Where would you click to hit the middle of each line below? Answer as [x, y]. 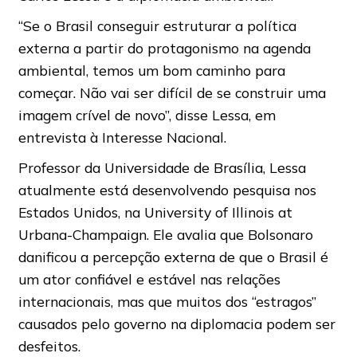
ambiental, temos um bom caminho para [151, 71]
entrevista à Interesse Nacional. [122, 137]
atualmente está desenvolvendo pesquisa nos [167, 190]
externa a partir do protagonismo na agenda [164, 48]
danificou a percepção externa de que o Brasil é [173, 257]
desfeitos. [49, 346]
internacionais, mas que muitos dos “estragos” [167, 302]
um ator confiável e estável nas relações [149, 279]
